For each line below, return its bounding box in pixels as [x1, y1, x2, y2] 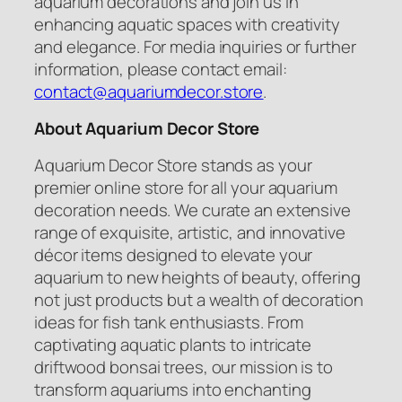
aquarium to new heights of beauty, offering [34, 265, 361, 289]
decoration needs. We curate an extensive [34, 197, 351, 222]
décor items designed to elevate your [34, 242, 313, 267]
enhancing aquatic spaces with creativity [34, 12, 340, 36]
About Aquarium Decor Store [34, 117, 260, 141]
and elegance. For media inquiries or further [34, 34, 356, 58]
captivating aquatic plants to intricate [34, 332, 312, 356]
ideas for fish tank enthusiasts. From [34, 310, 304, 334]
